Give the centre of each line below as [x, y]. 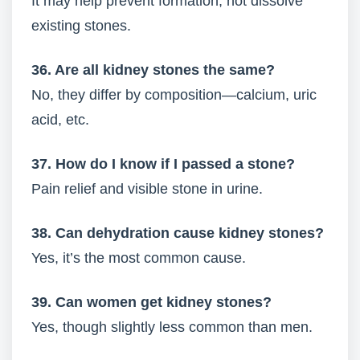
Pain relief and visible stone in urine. [147, 189]
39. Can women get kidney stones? [151, 302]
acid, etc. [60, 120]
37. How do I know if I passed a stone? [163, 164]
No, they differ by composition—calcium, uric [174, 95]
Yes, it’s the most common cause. [139, 258]
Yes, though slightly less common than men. [172, 327]
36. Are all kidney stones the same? [153, 70]
